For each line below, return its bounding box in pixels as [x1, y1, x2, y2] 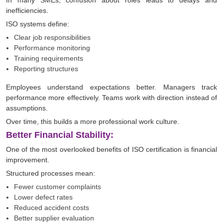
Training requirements [14, 54, 83, 63]
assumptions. [6, 104, 48, 112]
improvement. [6, 156, 49, 164]
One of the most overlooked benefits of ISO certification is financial [6, 145, 217, 154]
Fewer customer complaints [14, 183, 101, 191]
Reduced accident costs [14, 204, 89, 212]
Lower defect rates [14, 193, 73, 202]
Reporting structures [14, 65, 78, 73]
